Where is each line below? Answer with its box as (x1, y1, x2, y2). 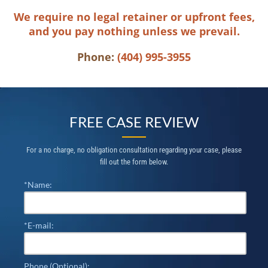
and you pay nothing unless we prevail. (28, 24, 240, 38)
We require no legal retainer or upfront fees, (13, 10, 255, 24)
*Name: (24, 179, 52, 190)
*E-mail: (24, 220, 54, 230)
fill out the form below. (100, 157, 168, 166)
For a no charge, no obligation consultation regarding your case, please (26, 145, 242, 154)
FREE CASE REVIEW (69, 113, 199, 130)
